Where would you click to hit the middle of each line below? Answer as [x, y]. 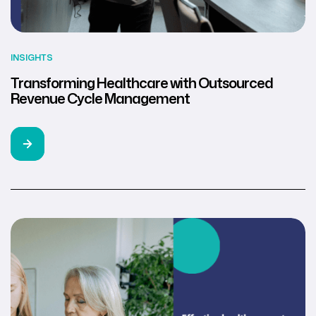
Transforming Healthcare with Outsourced [142, 82]
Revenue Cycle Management [100, 98]
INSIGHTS [32, 57]
